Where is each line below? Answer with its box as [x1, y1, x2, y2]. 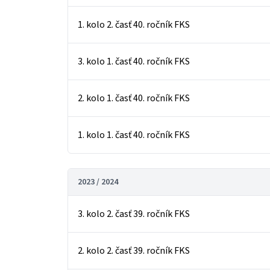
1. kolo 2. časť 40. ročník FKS [78, 18, 190, 31]
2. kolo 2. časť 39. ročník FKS [78, 244, 190, 257]
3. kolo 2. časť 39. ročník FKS [78, 207, 190, 221]
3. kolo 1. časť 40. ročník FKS [78, 55, 190, 68]
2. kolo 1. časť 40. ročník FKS [78, 92, 190, 105]
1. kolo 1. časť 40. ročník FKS [78, 128, 190, 142]
